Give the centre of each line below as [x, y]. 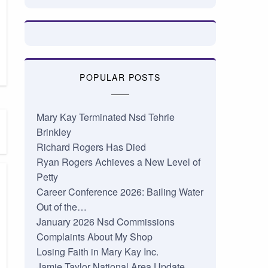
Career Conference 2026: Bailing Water [120, 192]
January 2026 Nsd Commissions [105, 222]
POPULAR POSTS [120, 77]
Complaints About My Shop [94, 237]
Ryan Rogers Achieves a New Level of [118, 162]
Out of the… [61, 207]
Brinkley [54, 132]
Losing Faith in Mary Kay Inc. [97, 252]
